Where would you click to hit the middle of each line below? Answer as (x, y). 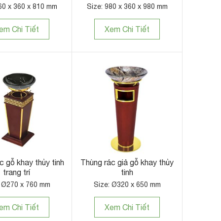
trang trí (17, 172)
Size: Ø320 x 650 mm (127, 185)
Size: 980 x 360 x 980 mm (127, 7)
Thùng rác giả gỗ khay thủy (127, 163)
